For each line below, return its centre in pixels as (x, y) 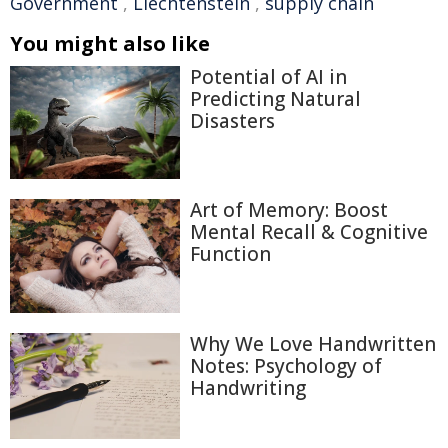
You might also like (110, 43)
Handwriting (248, 387)
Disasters (232, 121)
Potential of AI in (268, 77)
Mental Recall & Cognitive (309, 232)
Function (230, 254)
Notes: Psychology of (286, 365)
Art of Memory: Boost (289, 210)
